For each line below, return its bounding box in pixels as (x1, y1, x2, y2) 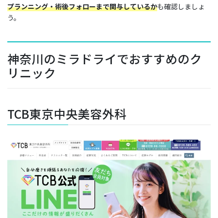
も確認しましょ (157, 1, 205, 11)
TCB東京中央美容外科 (7, 105, 127, 123)
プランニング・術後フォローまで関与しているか (7, 1, 157, 11)
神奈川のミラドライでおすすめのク (7, 50, 202, 68)
